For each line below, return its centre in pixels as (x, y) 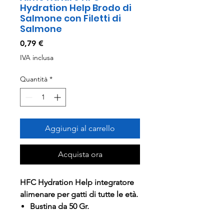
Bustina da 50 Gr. (59, 206)
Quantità (34, 79)
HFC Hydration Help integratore (77, 182)
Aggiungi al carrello (80, 128)
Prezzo (56, 43)
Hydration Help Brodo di (76, 8)
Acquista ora (80, 154)
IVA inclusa (37, 57)
